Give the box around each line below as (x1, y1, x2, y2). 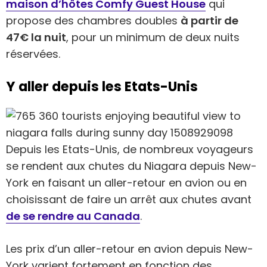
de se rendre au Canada (6, 208, 140, 223)
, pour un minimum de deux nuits (66, 30, 240, 45)
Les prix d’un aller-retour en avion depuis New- (6, 241, 253, 256)
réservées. (6, 46, 60, 62)
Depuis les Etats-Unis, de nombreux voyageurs (6, 141, 253, 157)
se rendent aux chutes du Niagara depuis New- (6, 158, 257, 173)
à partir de (181, 13, 238, 29)
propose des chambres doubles (6, 13, 181, 29)
